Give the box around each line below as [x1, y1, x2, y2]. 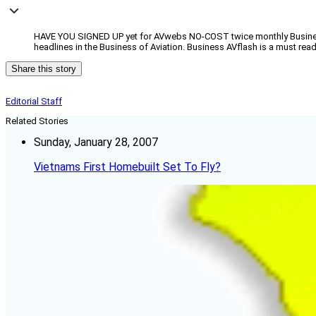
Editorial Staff [6, 96, 62, 107]
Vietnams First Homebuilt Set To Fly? [34, 160, 221, 174]
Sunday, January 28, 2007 [34, 135, 158, 150]
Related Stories [6, 116, 68, 127]
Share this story [11, 63, 76, 75]
